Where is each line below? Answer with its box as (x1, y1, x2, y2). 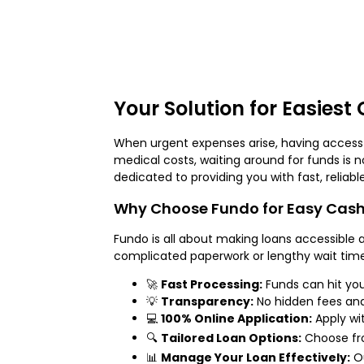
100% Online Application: (161, 310, 312, 327)
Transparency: (161, 292, 253, 310)
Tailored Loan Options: (161, 329, 301, 346)
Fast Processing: (161, 275, 262, 292)
